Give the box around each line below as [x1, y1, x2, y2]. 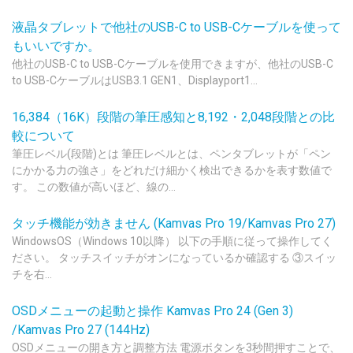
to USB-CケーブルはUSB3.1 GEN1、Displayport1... [12, 74, 258, 87]
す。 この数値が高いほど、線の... [12, 180, 176, 193]
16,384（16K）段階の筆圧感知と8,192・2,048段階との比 [12, 110, 335, 124]
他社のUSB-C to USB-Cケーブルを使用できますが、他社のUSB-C [12, 58, 333, 70]
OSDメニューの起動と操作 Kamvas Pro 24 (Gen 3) [12, 303, 293, 318]
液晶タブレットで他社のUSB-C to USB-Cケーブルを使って [12, 20, 341, 35]
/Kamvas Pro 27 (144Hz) [12, 322, 150, 337]
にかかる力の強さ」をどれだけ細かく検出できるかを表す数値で [12, 164, 332, 176]
